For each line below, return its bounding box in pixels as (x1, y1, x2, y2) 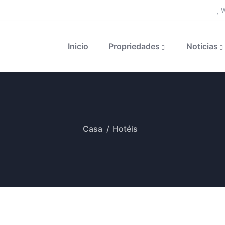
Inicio (68, 41, 89, 51)
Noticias (186, 41, 218, 51)
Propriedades (108, 41, 160, 51)
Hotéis (112, 124, 138, 134)
